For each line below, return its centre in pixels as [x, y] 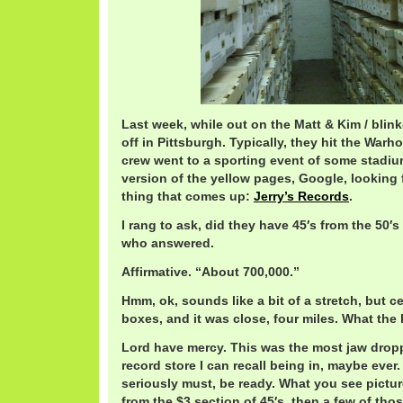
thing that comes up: [188, 196]
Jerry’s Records [301, 196]
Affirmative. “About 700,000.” [210, 272]
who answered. [168, 243]
